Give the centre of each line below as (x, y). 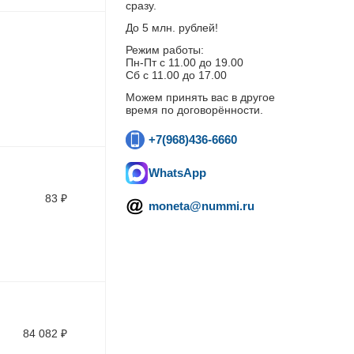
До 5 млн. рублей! (171, 28)
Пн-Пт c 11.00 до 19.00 (184, 62)
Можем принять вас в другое (200, 97)
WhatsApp (177, 173)
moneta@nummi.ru (201, 206)
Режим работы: (164, 50)
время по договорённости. (194, 110)
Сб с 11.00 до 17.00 (176, 75)
